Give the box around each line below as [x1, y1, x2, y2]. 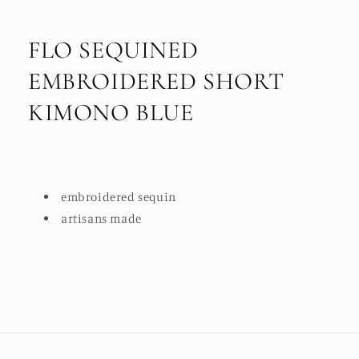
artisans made [61, 211, 142, 227]
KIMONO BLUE [28, 98, 194, 128]
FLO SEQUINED [28, 35, 199, 66]
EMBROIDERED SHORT [28, 67, 284, 97]
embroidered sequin [61, 189, 176, 205]
